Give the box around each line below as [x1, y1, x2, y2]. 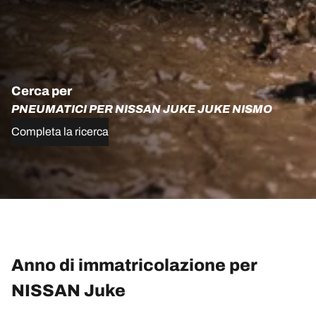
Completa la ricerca [11, 126, 109, 138]
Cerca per [11, 84, 72, 99]
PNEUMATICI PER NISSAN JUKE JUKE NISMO [11, 103, 272, 116]
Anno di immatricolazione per [11, 256, 257, 275]
